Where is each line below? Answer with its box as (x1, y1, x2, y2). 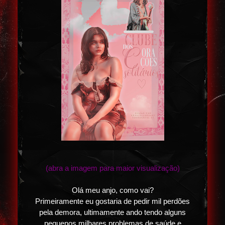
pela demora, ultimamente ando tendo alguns (39, 208, 186, 217)
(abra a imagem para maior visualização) (45, 164, 180, 173)
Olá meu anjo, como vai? (71, 186, 154, 195)
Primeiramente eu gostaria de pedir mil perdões (35, 197, 190, 206)
